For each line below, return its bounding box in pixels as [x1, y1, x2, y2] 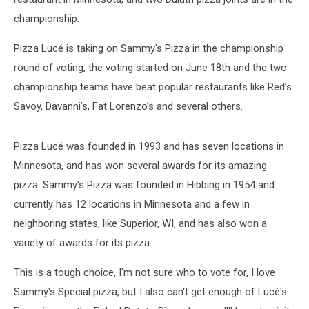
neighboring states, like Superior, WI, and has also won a [14, 217, 267, 230]
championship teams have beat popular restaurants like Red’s [14, 81, 292, 93]
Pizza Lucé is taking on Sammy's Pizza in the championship [14, 42, 283, 54]
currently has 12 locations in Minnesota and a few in [14, 198, 250, 210]
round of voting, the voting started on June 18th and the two [14, 61, 287, 74]
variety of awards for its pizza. [14, 237, 152, 249]
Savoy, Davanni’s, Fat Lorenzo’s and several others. [14, 100, 243, 112]
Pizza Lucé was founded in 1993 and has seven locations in [14, 140, 284, 152]
